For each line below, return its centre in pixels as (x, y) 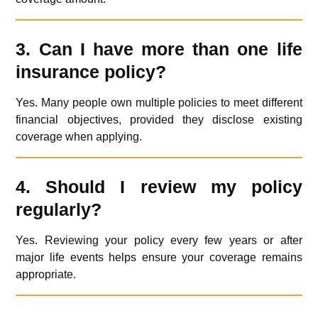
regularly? (59, 210)
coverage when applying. (79, 137)
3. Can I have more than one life (159, 49)
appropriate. (46, 275)
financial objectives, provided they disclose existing (159, 120)
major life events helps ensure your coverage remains (159, 258)
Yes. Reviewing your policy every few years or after (159, 241)
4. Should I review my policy (159, 187)
